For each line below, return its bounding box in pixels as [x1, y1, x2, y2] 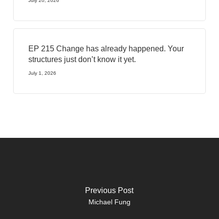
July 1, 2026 [28, 70, 56, 76]
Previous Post [85, 186, 134, 195]
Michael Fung [88, 197, 131, 206]
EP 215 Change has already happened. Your [28, 44, 184, 53]
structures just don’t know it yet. [28, 55, 136, 64]
